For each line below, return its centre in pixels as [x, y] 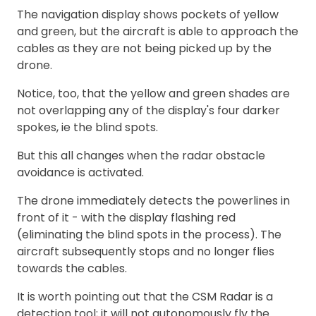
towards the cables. [72, 268]
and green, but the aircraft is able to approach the [158, 31]
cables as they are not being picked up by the [144, 48]
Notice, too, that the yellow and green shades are [153, 93]
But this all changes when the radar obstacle [141, 155]
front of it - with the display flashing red [126, 217]
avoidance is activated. [80, 172]
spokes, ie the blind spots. [87, 127]
